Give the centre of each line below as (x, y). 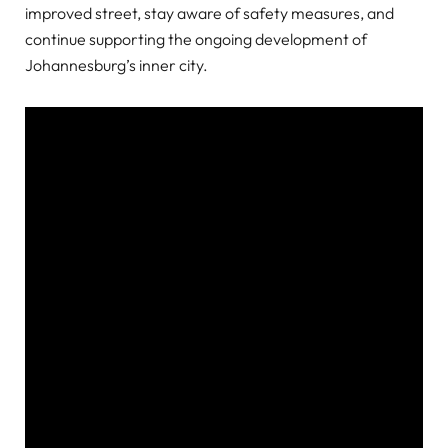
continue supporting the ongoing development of (196, 38)
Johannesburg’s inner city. (116, 64)
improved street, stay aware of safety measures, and (209, 12)
